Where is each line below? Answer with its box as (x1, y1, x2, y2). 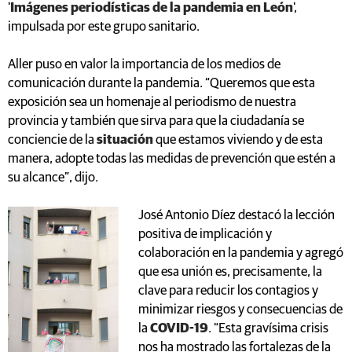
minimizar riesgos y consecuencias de (138, 302, 343, 317)
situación (97, 133, 156, 147)
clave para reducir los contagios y (138, 284, 319, 298)
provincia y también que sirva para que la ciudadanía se (8, 114, 304, 128)
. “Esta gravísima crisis (208, 321, 329, 335)
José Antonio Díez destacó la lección (138, 208, 335, 222)
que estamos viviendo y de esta (156, 133, 323, 147)
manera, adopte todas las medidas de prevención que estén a (8, 152, 335, 166)
